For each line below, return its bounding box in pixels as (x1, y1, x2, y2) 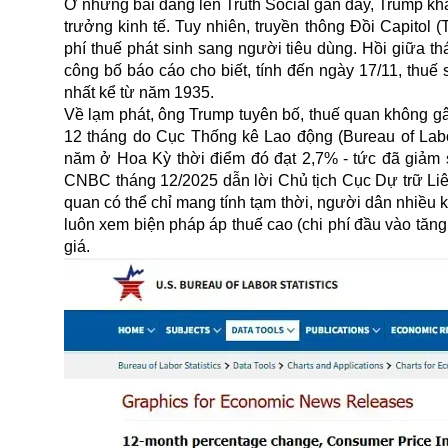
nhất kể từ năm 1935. (64, 84, 214, 102)
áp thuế (209, 216, 263, 234)
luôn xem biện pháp (64, 216, 210, 234)
